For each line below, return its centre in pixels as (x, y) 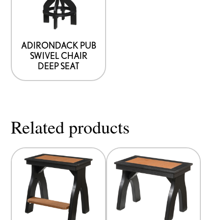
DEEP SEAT (58, 66)
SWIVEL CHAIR (58, 55)
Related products (70, 126)
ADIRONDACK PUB (58, 45)
